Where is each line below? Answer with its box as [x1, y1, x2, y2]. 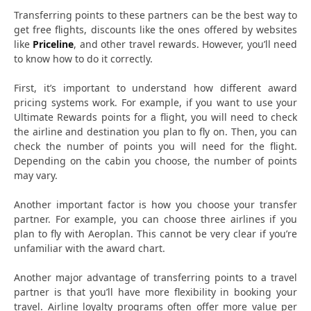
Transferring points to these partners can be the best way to [14, 8, 297, 22]
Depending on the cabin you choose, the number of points [14, 153, 297, 167]
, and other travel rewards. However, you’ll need [74, 37, 297, 51]
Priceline [33, 37, 74, 51]
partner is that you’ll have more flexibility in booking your [14, 285, 297, 299]
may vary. [14, 168, 58, 182]
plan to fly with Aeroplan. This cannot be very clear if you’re [14, 226, 297, 240]
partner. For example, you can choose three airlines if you [14, 212, 297, 226]
